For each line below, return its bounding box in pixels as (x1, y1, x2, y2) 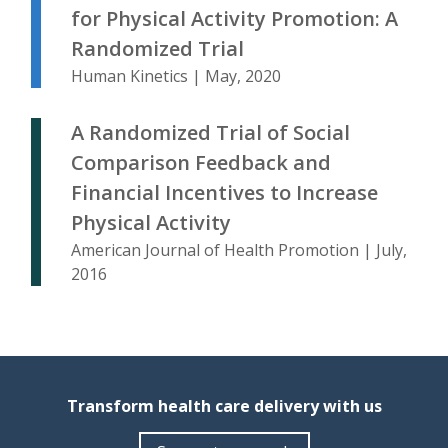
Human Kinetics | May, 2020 (71, 65, 281, 88)
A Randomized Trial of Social (71, 119, 350, 147)
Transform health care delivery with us (66, 395, 382, 418)
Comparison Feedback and (71, 149, 331, 177)
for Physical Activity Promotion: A (71, 5, 398, 33)
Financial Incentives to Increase (71, 179, 378, 207)
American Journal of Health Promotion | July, (71, 239, 407, 262)
